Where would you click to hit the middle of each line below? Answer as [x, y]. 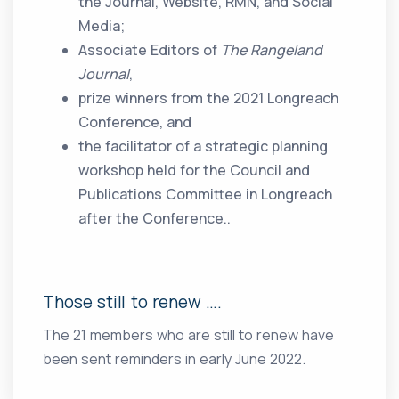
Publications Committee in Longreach [206, 195]
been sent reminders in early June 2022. [175, 359]
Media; [102, 26]
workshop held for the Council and [195, 171]
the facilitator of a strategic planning [204, 147]
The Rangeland [272, 50]
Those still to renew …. [132, 302]
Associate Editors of [150, 50]
